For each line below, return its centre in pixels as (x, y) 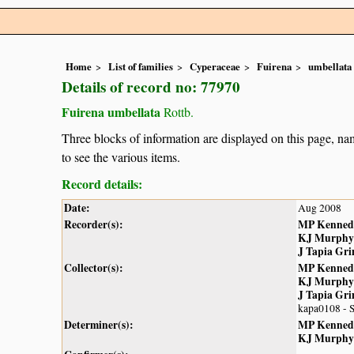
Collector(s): (94, 267)
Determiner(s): (99, 324)
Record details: (102, 183)
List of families (141, 67)
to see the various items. (121, 156)
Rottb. (177, 112)
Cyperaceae (215, 67)
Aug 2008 (320, 207)
